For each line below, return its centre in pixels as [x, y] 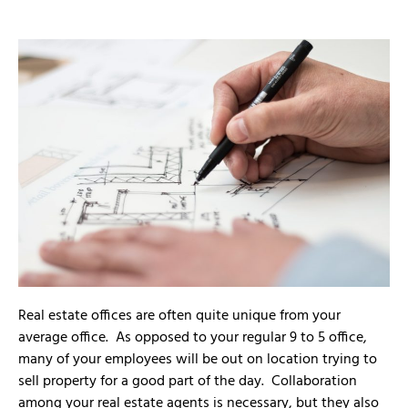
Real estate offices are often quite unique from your [179, 316]
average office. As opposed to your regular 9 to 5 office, [193, 338]
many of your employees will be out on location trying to [198, 360]
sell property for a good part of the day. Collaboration [188, 382]
